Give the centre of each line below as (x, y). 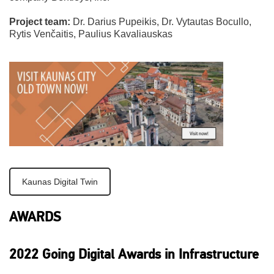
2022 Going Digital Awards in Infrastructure (134, 254)
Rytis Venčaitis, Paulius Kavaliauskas (91, 34)
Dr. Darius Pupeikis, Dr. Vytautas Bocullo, (161, 21)
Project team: (40, 21)
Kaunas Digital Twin (60, 181)
